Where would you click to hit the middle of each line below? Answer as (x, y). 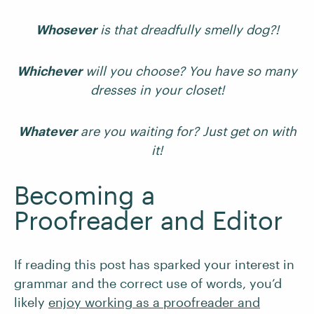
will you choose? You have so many (190, 71)
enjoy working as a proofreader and (154, 302)
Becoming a (84, 195)
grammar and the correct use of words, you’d (148, 283)
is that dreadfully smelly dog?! (187, 29)
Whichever (49, 71)
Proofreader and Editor (149, 220)
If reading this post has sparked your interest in (154, 264)
